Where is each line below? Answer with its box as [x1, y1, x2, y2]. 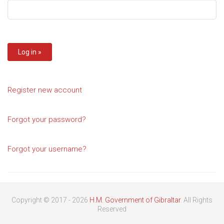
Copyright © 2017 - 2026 [11, 196, 89, 204]
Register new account [7, 85, 82, 94]
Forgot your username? [7, 144, 86, 153]
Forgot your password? [7, 115, 86, 124]
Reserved [97, 205, 126, 213]
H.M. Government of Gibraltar [89, 196, 180, 204]
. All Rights [180, 196, 212, 204]
